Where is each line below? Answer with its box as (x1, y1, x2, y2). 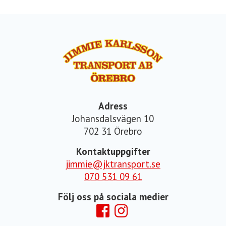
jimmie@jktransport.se (66, 158, 160, 171)
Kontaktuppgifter (76, 145, 150, 158)
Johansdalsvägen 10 (72, 112, 154, 125)
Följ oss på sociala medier (58, 191, 168, 203)
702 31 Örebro (84, 125, 142, 138)
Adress (98, 100, 128, 112)
